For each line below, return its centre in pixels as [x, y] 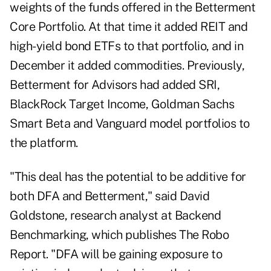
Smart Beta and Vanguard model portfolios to [130, 124]
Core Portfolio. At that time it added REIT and [129, 27]
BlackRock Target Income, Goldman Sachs [122, 104]
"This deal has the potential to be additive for [128, 177]
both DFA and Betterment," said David [109, 196]
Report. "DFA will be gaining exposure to [116, 254]
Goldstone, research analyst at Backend [115, 216]
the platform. [44, 143]
